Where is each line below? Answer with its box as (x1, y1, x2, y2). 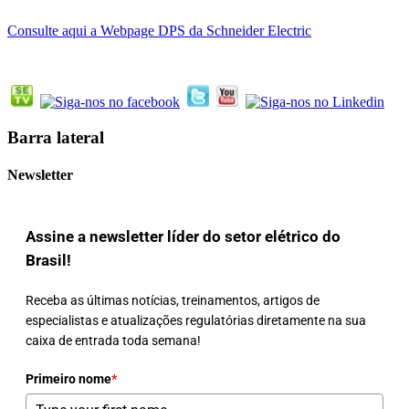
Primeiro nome (26, 371, 111, 386)
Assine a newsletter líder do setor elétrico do (26, 226, 341, 246)
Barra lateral (7, 127, 104, 147)
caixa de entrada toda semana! (26, 332, 201, 348)
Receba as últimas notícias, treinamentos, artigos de (26, 292, 320, 308)
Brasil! (26, 250, 71, 269)
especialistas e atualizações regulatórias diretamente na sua (26, 312, 366, 328)
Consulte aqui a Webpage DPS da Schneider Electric (7, 22, 311, 38)
